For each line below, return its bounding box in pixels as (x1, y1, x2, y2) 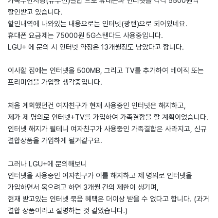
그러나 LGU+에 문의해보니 (8, 160, 87, 168)
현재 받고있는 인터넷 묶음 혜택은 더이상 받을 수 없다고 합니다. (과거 (8, 195, 209, 203)
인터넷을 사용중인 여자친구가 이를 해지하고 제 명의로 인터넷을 (8, 171, 192, 180)
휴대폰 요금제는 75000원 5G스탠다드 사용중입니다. (8, 31, 163, 40)
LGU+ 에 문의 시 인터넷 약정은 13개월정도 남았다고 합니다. (8, 43, 184, 52)
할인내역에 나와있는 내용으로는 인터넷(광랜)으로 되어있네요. (8, 19, 187, 28)
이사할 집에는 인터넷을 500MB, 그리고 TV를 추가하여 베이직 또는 (8, 66, 204, 75)
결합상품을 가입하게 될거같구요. (8, 136, 102, 145)
